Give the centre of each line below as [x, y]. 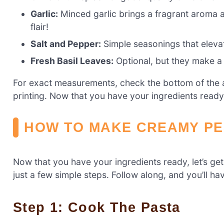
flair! [40, 26]
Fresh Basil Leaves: [72, 60]
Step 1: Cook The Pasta [101, 207]
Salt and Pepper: [66, 43]
